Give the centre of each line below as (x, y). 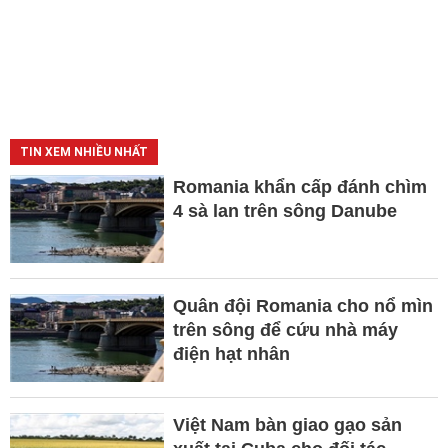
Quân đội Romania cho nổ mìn (302, 306)
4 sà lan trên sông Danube (284, 211)
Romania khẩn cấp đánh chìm (299, 187)
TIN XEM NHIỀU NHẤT (84, 152)
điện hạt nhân (231, 354)
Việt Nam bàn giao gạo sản (287, 425)
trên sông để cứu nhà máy (285, 330)
